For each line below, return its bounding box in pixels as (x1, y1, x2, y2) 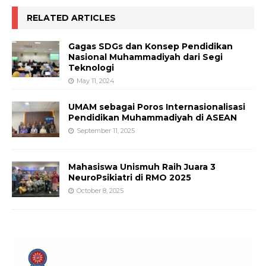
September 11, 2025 (77, 126, 135, 135)
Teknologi (68, 62, 114, 74)
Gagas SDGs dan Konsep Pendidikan (68, 41, 233, 52)
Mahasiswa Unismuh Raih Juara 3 (68, 161, 216, 172)
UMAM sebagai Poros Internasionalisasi (68, 101, 245, 112)
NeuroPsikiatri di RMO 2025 (68, 172, 191, 183)
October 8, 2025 (77, 186, 123, 195)
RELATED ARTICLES (27, 12, 116, 24)
